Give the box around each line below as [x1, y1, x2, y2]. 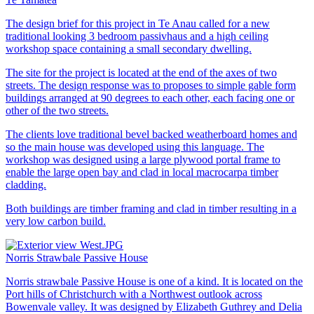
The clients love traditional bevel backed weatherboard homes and [6, 128, 297, 140]
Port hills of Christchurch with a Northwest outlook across [6, 287, 262, 300]
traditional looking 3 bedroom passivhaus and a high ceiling [6, 29, 268, 42]
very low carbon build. [6, 214, 106, 227]
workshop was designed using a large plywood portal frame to [6, 153, 280, 165]
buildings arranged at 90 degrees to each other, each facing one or [6, 91, 294, 104]
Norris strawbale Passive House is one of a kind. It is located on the [6, 275, 303, 287]
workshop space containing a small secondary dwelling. [6, 42, 252, 55]
